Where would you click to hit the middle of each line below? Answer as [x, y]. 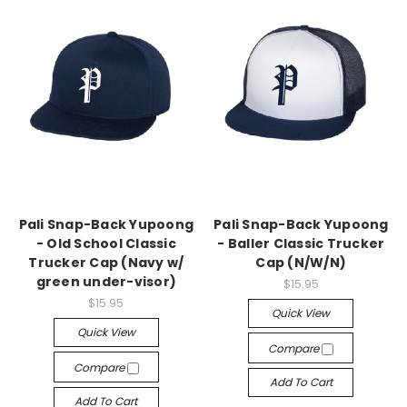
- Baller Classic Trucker [301, 243]
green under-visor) [106, 281]
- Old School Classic [106, 243]
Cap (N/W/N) [301, 262]
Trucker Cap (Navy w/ [106, 262]
